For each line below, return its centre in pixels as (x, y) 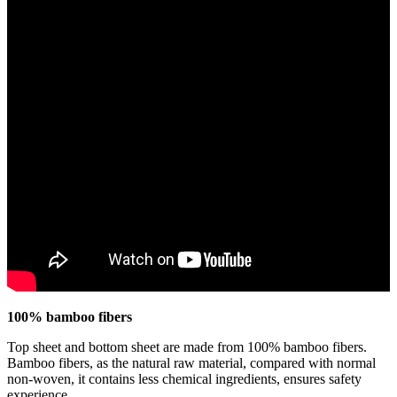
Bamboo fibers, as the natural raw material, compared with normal (191, 362)
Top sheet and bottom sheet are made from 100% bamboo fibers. (187, 346)
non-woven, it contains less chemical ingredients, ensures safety (184, 378)
